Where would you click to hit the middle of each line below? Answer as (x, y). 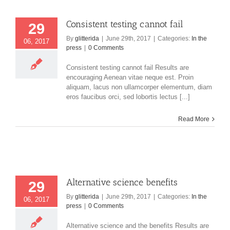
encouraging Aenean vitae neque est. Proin (130, 78)
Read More (194, 119)
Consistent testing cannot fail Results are (128, 68)
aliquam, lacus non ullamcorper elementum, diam (139, 87)
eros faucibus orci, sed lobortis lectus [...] (128, 97)
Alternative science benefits (122, 183)
